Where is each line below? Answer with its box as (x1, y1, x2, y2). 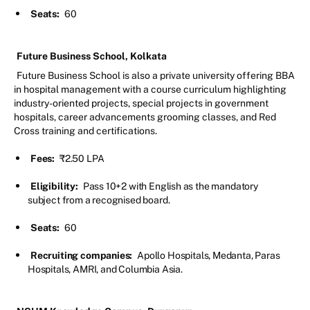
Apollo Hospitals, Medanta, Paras (137, 250, 280, 262)
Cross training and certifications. (14, 125, 159, 137)
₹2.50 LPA (59, 153, 104, 165)
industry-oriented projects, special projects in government (14, 98, 268, 109)
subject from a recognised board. (28, 194, 172, 206)
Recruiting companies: (30, 250, 135, 262)
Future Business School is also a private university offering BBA (17, 70, 295, 82)
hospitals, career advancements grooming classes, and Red (14, 111, 276, 123)
